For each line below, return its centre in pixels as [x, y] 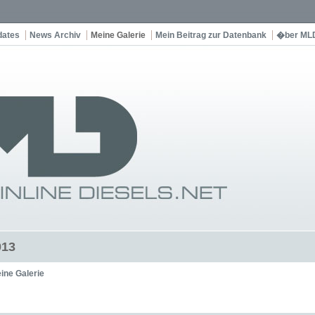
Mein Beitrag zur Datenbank [211, 35]
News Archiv [55, 35]
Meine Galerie [118, 35]
